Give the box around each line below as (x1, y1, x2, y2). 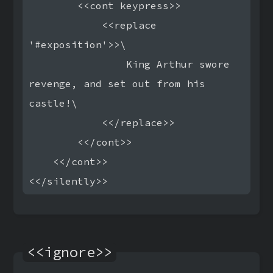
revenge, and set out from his (29, 77, 205, 90)
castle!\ (29, 97, 77, 109)
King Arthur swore (29, 58, 230, 70)
